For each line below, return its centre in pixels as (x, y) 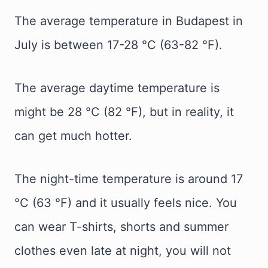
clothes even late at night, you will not (123, 251)
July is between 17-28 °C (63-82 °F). (118, 45)
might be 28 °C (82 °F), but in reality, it (124, 112)
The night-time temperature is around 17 (129, 179)
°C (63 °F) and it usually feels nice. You (126, 203)
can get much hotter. (73, 136)
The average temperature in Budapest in (129, 21)
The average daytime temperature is (117, 88)
